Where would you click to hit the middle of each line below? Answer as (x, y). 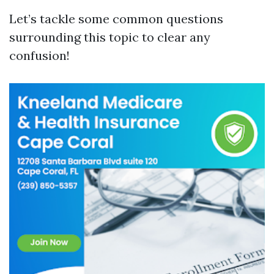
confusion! (39, 55)
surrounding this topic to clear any (110, 37)
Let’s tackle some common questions (116, 19)
